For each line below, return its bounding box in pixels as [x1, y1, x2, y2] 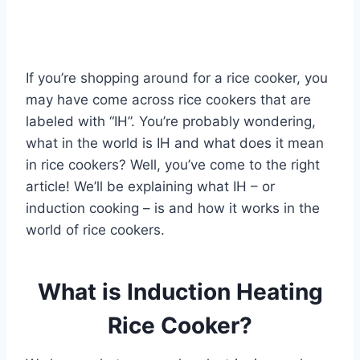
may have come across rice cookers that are [26, 91, 311, 108]
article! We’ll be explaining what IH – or [26, 178, 275, 194]
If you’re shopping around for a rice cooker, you [26, 69, 328, 86]
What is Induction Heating [37, 277, 323, 305]
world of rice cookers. [26, 221, 169, 238]
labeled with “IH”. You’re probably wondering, [26, 112, 316, 129]
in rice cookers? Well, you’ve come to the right [26, 156, 320, 173]
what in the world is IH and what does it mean [26, 134, 324, 151]
